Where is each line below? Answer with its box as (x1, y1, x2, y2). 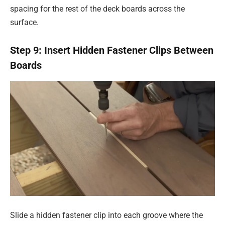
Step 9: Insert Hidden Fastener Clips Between (10, 44, 213, 57)
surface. (10, 17, 39, 27)
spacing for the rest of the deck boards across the (10, 4, 185, 14)
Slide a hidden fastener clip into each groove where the (10, 210, 203, 220)
